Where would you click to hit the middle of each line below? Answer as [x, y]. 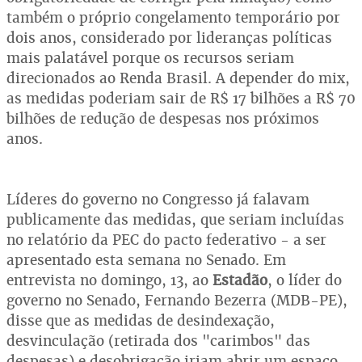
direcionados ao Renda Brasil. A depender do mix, [178, 78]
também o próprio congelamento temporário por [173, 17]
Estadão [240, 280]
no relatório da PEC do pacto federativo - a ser [166, 240]
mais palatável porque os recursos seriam [150, 58]
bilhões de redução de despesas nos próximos [163, 118]
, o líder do [305, 280]
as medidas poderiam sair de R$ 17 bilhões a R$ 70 [181, 98]
